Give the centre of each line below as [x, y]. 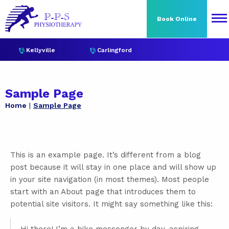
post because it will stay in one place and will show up [113, 167]
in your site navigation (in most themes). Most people [110, 179]
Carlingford [115, 50]
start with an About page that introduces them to [103, 192]
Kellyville [40, 50]
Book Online [177, 19]
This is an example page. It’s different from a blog [106, 155]
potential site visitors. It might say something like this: [111, 204]
